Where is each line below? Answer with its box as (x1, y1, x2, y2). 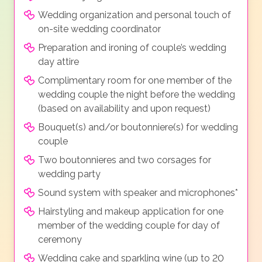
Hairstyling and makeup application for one (38, 206, 223, 218)
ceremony (38, 234, 82, 246)
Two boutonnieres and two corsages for (38, 154, 211, 166)
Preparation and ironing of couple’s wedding (38, 42, 226, 54)
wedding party (38, 168, 101, 180)
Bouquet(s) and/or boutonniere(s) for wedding (38, 122, 238, 133)
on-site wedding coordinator (38, 23, 161, 35)
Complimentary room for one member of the (38, 75, 232, 87)
